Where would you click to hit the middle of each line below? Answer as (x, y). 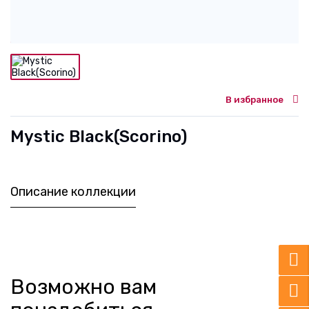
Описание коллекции (73, 191)
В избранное (256, 99)
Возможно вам (83, 287)
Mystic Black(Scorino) (99, 136)
